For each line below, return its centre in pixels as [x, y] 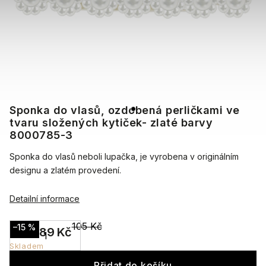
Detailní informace [45, 199]
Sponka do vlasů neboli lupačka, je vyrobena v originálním [124, 156]
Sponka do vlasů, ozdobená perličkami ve [125, 110]
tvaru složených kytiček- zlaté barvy [111, 123]
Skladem [27, 246]
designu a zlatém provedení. [66, 170]
